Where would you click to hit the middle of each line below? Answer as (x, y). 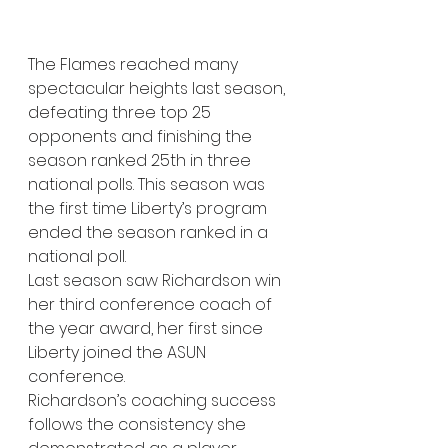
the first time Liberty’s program (149, 208)
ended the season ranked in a (150, 232)
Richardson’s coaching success (154, 400)
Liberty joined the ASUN (119, 352)
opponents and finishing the (142, 136)
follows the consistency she (139, 424)
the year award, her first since (147, 328)
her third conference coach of (152, 304)
